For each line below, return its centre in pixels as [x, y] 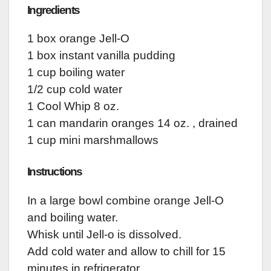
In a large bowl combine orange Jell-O [126, 201]
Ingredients [54, 10]
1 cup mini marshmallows [93, 140]
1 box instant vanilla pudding [101, 56]
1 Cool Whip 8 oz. [73, 106]
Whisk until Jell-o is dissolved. [104, 235]
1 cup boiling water [76, 73]
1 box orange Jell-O [78, 39]
